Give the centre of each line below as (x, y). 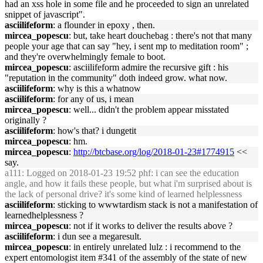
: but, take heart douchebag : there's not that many (160, 36)
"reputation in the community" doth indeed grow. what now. (116, 78)
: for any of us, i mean (93, 99)
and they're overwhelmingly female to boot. (85, 57)
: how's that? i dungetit (95, 131)
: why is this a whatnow (97, 88)
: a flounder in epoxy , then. (104, 25)
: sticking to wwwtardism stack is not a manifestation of (155, 205)
